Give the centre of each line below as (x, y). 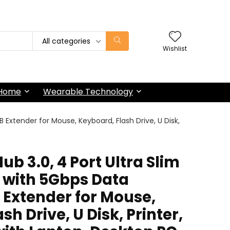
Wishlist (175, 48)
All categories (66, 41)
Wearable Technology (88, 92)
